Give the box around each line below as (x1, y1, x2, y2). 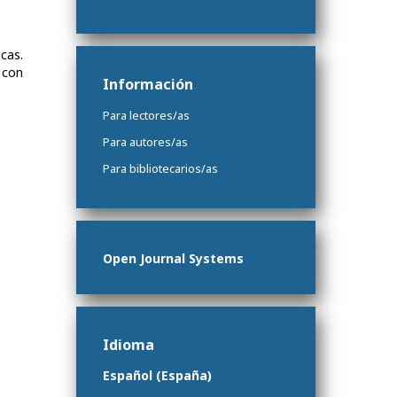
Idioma (103, 335, 154, 355)
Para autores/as (103, 134, 188, 151)
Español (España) (103, 367, 212, 385)
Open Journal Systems (103, 250, 244, 268)
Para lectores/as (103, 107, 190, 124)
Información (103, 74, 193, 95)
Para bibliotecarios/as (103, 160, 218, 177)
